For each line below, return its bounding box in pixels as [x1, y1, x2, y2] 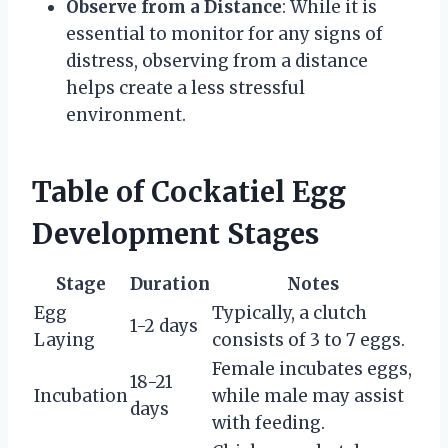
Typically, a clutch [212, 302, 367, 325]
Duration [130, 273, 210, 296]
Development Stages [32, 216, 319, 253]
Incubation [34, 385, 128, 408]
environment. [66, 104, 186, 127]
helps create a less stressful [66, 77, 305, 100]
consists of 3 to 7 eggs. [212, 329, 405, 352]
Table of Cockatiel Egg [32, 174, 346, 211]
